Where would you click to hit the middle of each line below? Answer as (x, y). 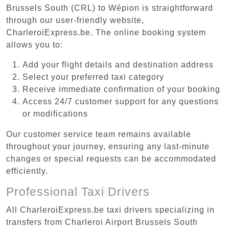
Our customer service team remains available (99, 134)
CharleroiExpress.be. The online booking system (106, 32)
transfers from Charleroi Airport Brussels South (102, 222)
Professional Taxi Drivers (78, 191)
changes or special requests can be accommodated (111, 158)
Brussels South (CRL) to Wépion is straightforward (110, 8)
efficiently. (27, 171)
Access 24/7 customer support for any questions (121, 101)
